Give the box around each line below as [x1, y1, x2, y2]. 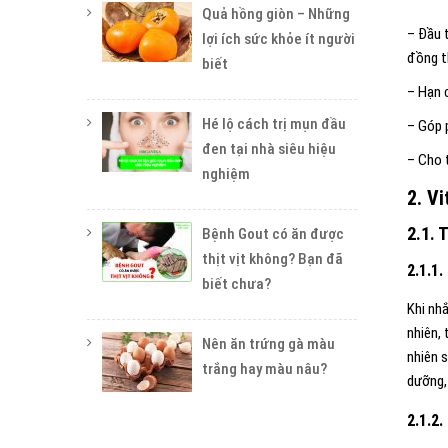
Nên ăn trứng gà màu [202, 335, 335, 353]
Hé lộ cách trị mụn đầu [202, 115, 346, 133]
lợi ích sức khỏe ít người [202, 30, 355, 48]
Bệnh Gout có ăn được [202, 225, 344, 243]
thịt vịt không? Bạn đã [202, 250, 343, 268]
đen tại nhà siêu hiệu [202, 140, 336, 158]
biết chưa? [202, 275, 271, 293]
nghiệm [202, 165, 250, 183]
